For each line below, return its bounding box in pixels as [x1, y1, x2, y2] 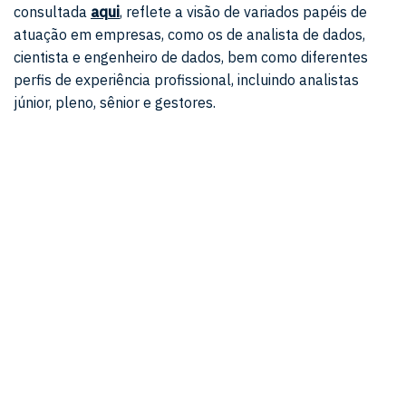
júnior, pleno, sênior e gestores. [14, 93, 216, 111]
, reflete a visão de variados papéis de [120, 3, 367, 21]
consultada [14, 3, 91, 21]
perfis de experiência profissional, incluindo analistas [14, 71, 359, 89]
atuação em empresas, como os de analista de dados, [14, 25, 365, 43]
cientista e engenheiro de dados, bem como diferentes [14, 48, 368, 66]
